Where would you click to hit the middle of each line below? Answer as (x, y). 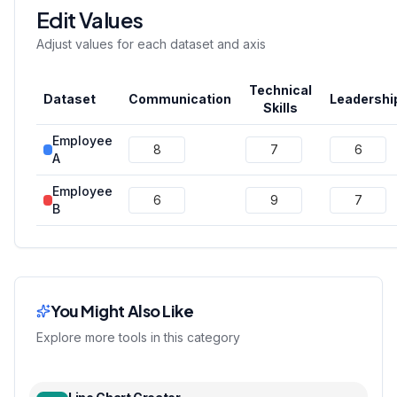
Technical (280, 90)
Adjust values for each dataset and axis (151, 44)
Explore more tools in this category (138, 337)
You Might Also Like (122, 311)
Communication (180, 99)
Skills (280, 108)
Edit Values (90, 19)
